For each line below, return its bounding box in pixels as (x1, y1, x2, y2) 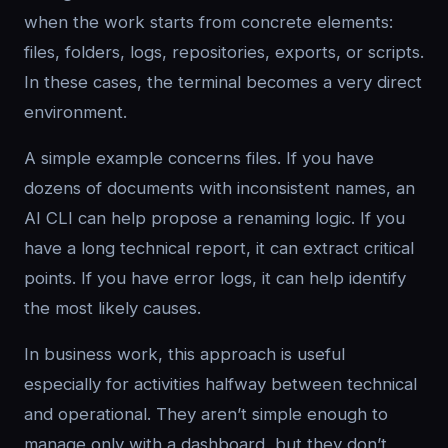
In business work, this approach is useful (24, 344, 345, 364)
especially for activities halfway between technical (24, 374, 417, 394)
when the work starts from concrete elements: (24, 12, 393, 32)
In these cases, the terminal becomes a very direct (24, 72, 422, 92)
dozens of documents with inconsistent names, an (24, 178, 415, 198)
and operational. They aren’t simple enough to (24, 404, 388, 424)
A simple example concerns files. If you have (24, 148, 374, 168)
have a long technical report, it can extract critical (24, 238, 414, 258)
